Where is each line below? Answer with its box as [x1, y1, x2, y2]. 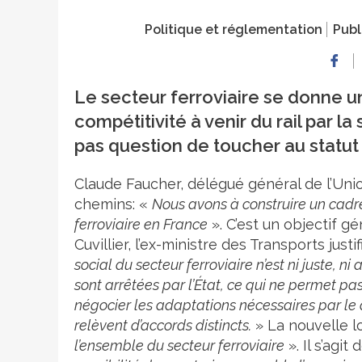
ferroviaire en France [74, 216, 208, 233]
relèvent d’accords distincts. [74, 317, 251, 334]
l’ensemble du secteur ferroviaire [74, 337, 284, 354]
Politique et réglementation [145, 22, 322, 37]
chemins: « [74, 196, 152, 213]
